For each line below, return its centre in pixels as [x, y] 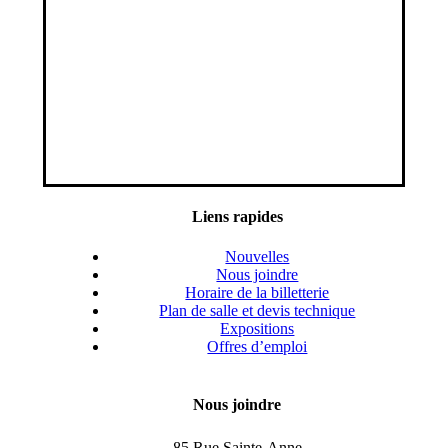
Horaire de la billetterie [257, 292]
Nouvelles [257, 256]
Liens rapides [237, 217]
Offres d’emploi [257, 346]
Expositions [257, 328]
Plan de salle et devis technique [257, 310]
